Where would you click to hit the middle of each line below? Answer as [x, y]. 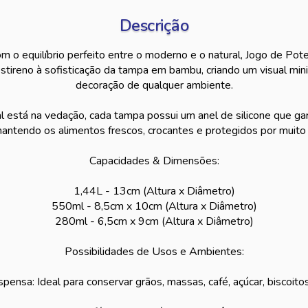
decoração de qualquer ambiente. [154, 85]
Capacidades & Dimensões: [154, 161]
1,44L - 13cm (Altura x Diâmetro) [154, 191]
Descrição [154, 25]
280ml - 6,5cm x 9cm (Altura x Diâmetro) [154, 221]
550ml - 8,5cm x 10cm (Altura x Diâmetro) [154, 206]
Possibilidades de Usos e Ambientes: [154, 252]
